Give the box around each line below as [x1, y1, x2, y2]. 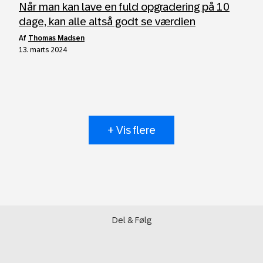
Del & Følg [112, 215, 151, 225]
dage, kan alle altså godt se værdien [19, 15, 195, 28]
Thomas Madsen [28, 34, 85, 42]
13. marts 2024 [19, 46, 67, 54]
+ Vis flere [107, 124, 156, 136]
